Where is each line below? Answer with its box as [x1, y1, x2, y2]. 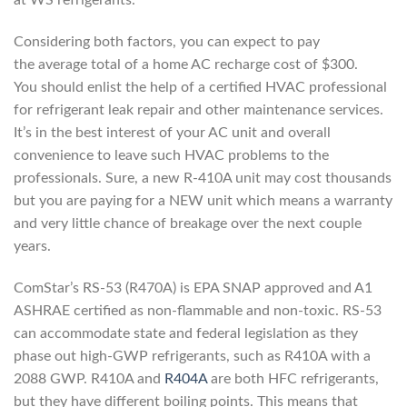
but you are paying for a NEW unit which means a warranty [14, 193, 392, 208]
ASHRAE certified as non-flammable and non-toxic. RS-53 [14, 303, 382, 318]
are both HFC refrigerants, [207, 371, 379, 386]
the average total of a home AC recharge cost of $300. [14, 56, 358, 72]
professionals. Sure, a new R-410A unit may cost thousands [14, 170, 392, 185]
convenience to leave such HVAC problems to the [14, 147, 329, 163]
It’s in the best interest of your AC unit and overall [14, 124, 331, 140]
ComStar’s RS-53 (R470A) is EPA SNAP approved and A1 [14, 280, 372, 295]
